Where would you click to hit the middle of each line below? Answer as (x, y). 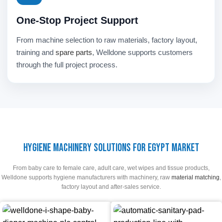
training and (36, 53)
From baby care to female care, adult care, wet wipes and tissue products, (111, 168)
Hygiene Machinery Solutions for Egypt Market (111, 148)
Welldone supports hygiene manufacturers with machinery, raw (86, 178)
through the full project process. (67, 65)
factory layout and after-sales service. (111, 187)
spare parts (74, 53)
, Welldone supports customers (142, 53)
